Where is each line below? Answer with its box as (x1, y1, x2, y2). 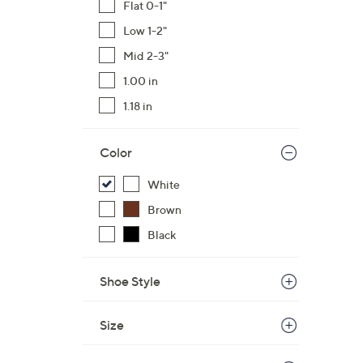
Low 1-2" (123, 23, 167, 37)
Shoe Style (100, 273, 160, 289)
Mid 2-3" (123, 49, 169, 62)
